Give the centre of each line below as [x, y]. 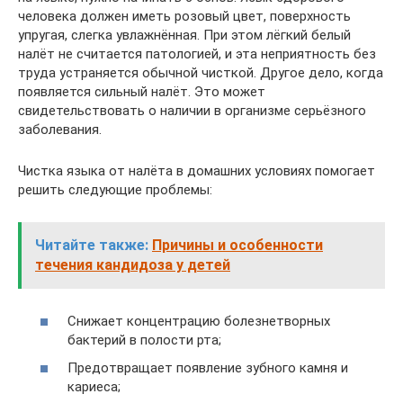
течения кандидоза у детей [133, 265]
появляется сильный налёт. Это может [142, 92]
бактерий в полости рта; [144, 340]
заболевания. [60, 130]
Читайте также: [92, 245]
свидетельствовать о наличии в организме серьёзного [192, 111]
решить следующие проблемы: [115, 190]
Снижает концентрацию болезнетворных [199, 321]
